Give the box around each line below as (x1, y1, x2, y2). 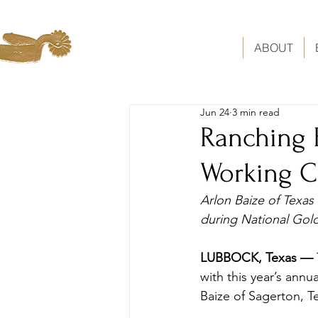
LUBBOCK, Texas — (200, 250, 317, 265)
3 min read (232, 106, 280, 119)
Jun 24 (200, 106, 229, 119)
